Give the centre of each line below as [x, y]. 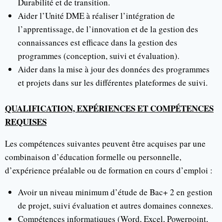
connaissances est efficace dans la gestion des [97, 42]
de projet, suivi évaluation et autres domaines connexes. [115, 206]
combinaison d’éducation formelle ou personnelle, [93, 157]
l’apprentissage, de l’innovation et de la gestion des [108, 29]
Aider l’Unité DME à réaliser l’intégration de [96, 15]
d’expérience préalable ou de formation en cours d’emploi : [109, 170]
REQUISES [26, 122]
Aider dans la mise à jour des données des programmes [113, 69]
